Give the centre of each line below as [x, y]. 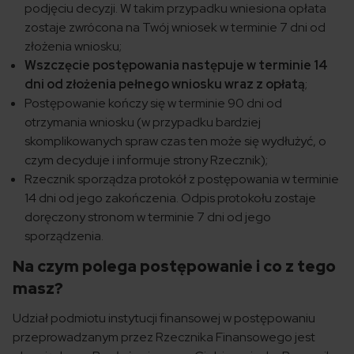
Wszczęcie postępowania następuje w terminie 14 [176, 66]
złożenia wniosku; [73, 47]
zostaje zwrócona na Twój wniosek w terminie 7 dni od [175, 28]
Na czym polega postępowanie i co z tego [174, 267]
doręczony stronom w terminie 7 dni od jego [148, 217]
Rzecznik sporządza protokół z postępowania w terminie [182, 179]
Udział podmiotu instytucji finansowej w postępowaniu [164, 318]
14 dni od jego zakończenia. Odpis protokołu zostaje [170, 198]
